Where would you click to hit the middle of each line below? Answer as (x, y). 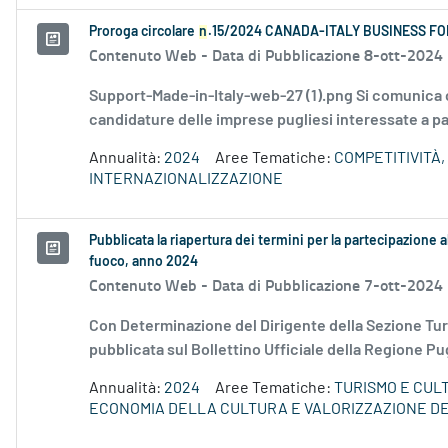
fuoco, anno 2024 (143, 262)
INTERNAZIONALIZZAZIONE (186, 179)
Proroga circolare (143, 32)
